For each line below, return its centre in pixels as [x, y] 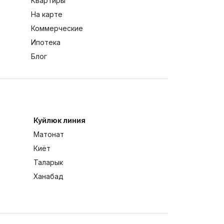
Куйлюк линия [60, 120]
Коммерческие [57, 28]
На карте [47, 14]
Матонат [49, 134]
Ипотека [46, 42]
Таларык [48, 162]
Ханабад [49, 176]
